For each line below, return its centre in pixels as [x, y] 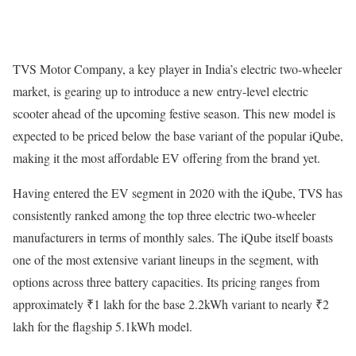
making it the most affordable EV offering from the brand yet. [166, 157]
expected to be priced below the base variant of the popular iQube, [178, 135]
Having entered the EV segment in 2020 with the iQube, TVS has [178, 192]
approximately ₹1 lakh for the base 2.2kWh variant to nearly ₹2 [171, 304]
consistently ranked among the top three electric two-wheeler [164, 215]
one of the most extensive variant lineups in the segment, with [166, 259]
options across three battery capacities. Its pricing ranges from [166, 281]
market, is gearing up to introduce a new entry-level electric [161, 91]
